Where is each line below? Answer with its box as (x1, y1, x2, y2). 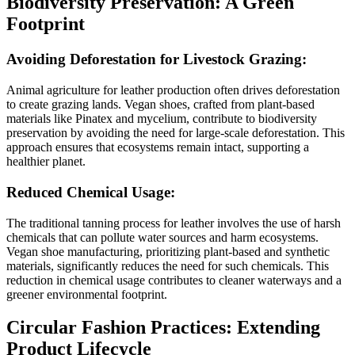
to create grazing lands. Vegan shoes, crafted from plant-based (6, 97, 315, 112)
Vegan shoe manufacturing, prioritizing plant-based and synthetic (6, 244, 330, 258)
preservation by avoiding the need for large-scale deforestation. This (6, 126, 345, 140)
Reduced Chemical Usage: (6, 183, 175, 200)
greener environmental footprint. (6, 287, 167, 301)
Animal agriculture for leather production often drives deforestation (6, 83, 340, 97)
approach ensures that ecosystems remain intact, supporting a (6, 140, 309, 155)
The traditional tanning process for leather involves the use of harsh (6, 216, 341, 230)
